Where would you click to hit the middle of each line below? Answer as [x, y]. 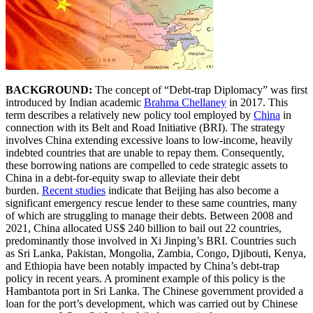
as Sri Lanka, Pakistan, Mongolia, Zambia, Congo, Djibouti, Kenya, [156, 253]
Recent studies [74, 190]
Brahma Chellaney [185, 102]
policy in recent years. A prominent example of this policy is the [145, 278]
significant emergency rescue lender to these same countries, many [151, 203]
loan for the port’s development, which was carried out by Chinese [152, 303]
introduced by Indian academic [75, 102]
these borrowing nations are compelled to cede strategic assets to [147, 165]
